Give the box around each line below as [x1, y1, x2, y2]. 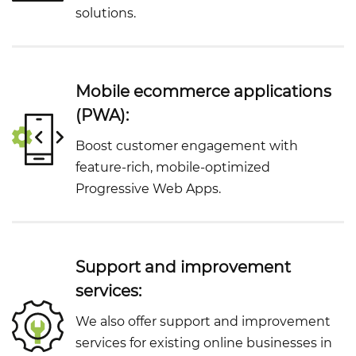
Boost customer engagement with [75, 138, 298, 154]
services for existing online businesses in [75, 335, 332, 351]
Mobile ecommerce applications [75, 82, 331, 102]
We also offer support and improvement [75, 314, 331, 330]
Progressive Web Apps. [75, 181, 221, 197]
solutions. [75, 6, 136, 21]
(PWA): [75, 106, 129, 126]
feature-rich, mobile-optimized [75, 160, 270, 176]
